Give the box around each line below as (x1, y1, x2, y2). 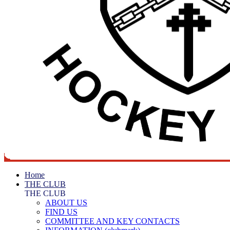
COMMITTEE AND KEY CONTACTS (45, 217, 180, 225)
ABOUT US (45, 198, 87, 207)
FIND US (45, 207, 78, 216)
